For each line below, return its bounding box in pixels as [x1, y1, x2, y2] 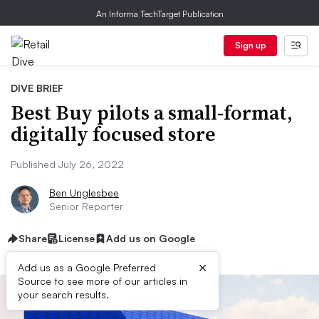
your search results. [18, 288, 109, 300]
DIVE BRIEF [11, 82, 63, 94]
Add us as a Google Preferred [18, 261, 156, 273]
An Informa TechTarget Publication [95, 9, 224, 19]
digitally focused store [11, 120, 216, 147]
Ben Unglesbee [49, 187, 119, 199]
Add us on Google [106, 232, 195, 244]
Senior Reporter [49, 200, 123, 212]
